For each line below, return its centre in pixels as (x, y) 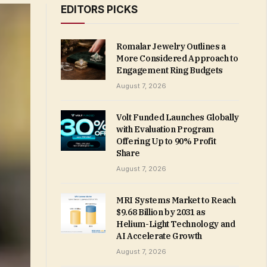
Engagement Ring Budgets (170, 70)
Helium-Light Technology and (176, 224)
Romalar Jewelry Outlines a (171, 46)
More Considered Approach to (177, 58)
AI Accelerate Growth (159, 236)
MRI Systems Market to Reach (176, 200)
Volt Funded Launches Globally (178, 117)
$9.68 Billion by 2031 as (161, 212)
